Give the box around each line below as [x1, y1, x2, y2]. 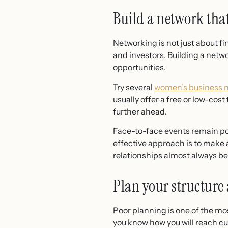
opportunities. [113, 62, 166, 73]
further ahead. [113, 106, 167, 117]
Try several [113, 81, 154, 92]
